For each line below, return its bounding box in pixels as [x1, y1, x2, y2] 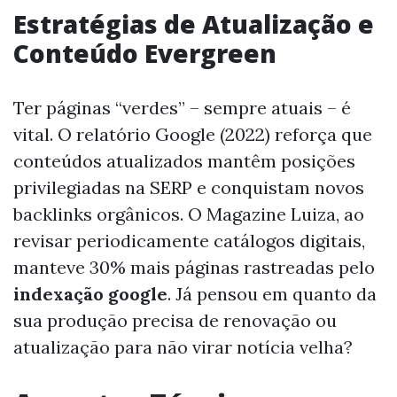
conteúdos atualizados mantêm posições [13, 149, 355, 172]
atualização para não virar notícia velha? [13, 335, 353, 358]
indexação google [13, 282, 167, 305]
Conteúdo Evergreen [13, 35, 276, 70]
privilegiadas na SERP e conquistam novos [13, 175, 364, 198]
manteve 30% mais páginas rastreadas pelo [13, 255, 375, 278]
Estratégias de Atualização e [13, 6, 374, 41]
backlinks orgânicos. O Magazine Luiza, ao [13, 202, 364, 225]
